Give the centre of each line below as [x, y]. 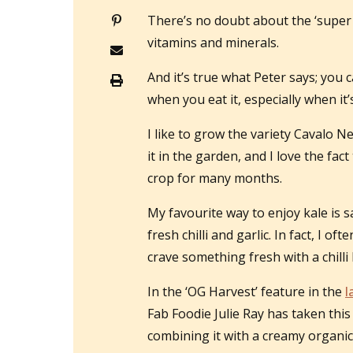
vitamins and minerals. [213, 43]
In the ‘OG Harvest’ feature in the [246, 292]
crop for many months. [215, 178]
